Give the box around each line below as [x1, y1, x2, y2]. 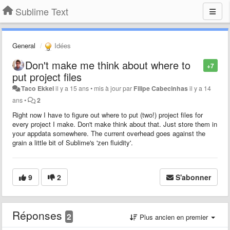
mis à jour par [94, 83, 134, 93]
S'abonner [176, 171, 211, 182]
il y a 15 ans [55, 83, 89, 93]
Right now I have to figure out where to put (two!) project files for [12, 109, 203, 120]
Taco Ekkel [21, 83, 54, 93]
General [12, 41, 35, 50]
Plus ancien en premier [138, 212, 210, 222]
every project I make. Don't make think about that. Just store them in [12, 119, 217, 129]
